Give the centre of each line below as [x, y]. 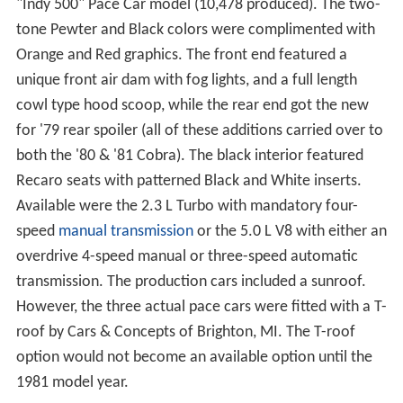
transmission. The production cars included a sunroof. [191, 282]
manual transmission [125, 231]
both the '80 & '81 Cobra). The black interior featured [189, 156]
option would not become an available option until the [194, 357]
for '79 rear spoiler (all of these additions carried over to [199, 130]
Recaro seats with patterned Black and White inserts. [188, 181]
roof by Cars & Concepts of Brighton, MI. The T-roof [185, 332]
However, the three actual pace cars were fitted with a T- [201, 307]
